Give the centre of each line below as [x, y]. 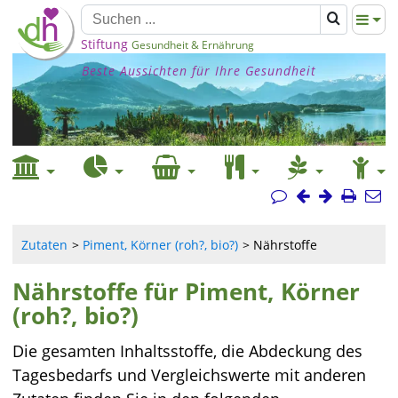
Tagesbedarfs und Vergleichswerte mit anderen [189, 375]
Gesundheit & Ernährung [193, 45]
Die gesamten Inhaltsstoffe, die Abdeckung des [187, 351]
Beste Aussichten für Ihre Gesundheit [199, 71]
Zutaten [44, 245]
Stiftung [104, 44]
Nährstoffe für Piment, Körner [186, 291]
